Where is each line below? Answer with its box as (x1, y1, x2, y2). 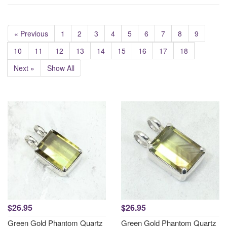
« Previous (14, 28, 48, 39)
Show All (47, 63, 74, 73)
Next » (14, 63, 34, 73)
